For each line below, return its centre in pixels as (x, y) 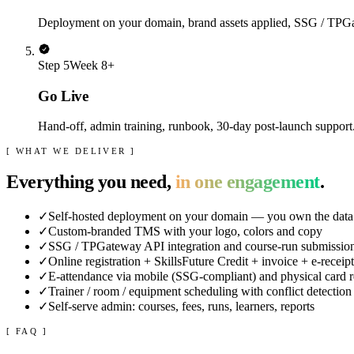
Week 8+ (92, 65)
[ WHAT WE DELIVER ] (71, 151)
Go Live (63, 96)
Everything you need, (91, 182)
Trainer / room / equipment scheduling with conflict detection (200, 292)
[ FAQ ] (27, 331)
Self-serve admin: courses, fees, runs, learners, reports (181, 307)
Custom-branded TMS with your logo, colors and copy (185, 232)
